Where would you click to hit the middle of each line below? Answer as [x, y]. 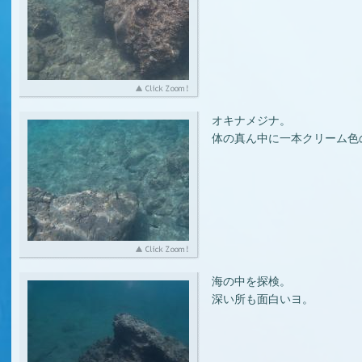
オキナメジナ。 [251, 121]
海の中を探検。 [251, 282]
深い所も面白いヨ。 [263, 299]
